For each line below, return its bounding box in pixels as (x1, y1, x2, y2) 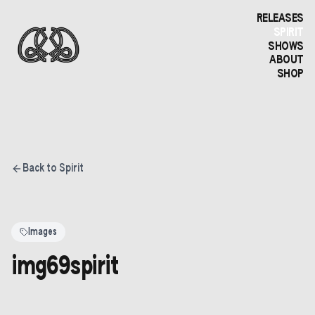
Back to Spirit (22, 163, 84, 174)
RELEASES (256, 13, 304, 25)
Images (28, 227, 57, 237)
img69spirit (11, 255, 119, 280)
